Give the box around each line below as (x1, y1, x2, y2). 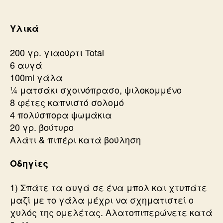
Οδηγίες (10, 157, 48, 170)
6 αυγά (10, 58, 42, 71)
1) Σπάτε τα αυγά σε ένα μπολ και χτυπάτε (10, 180, 207, 194)
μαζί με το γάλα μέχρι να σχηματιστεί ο (10, 193, 194, 206)
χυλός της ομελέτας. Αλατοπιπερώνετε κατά (10, 205, 213, 219)
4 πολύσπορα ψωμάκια (10, 108, 112, 121)
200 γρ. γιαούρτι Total (10, 45, 104, 59)
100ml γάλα (10, 70, 63, 84)
